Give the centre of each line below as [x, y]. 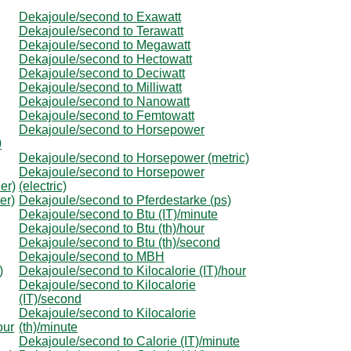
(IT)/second [50, 299]
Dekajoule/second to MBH [92, 256]
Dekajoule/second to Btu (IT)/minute [118, 214]
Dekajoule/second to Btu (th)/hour [112, 228]
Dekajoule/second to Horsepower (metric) [134, 157]
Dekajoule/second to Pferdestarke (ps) [125, 200]
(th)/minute [48, 327]
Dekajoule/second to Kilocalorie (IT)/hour [132, 270]
